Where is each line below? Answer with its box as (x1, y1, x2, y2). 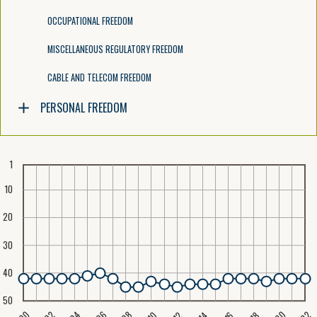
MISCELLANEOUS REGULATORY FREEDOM (47, 42, 183, 57)
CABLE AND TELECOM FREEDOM (47, 70, 151, 84)
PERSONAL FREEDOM (40, 98, 127, 116)
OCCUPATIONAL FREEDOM (47, 14, 133, 28)
